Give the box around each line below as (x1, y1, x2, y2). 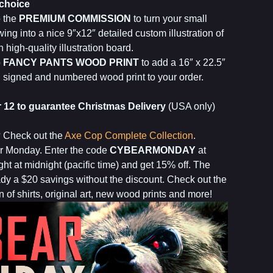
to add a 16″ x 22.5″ (139, 57, 225, 68)
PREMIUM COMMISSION (19, 13, 131, 24)
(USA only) (166, 101, 215, 112)
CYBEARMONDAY (110, 145, 196, 156)
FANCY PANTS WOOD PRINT (3, 57, 139, 68)
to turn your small (131, 13, 207, 24)
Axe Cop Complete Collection (65, 130, 193, 141)
